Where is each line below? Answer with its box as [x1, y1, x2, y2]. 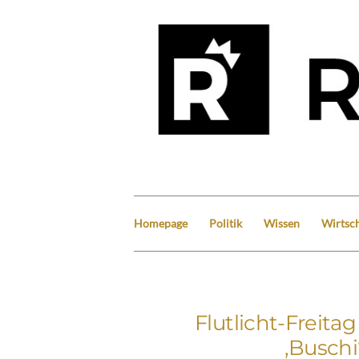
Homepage [134, 216, 188, 230]
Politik [209, 216, 242, 230]
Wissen [264, 216, 300, 230]
